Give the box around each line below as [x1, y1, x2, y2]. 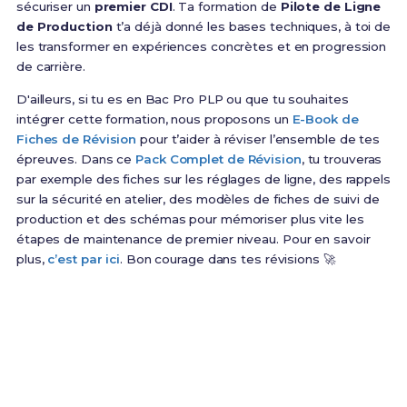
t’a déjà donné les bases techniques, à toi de [112, 19, 392, 35]
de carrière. [15, 59, 85, 74]
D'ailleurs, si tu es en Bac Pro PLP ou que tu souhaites [15, 92, 349, 107]
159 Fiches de [253, 357, 343, 372]
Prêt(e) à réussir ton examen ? [53, 322, 354, 345]
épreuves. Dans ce [15, 152, 136, 167]
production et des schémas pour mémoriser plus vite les [15, 212, 364, 227]
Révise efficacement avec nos [64, 357, 254, 372]
